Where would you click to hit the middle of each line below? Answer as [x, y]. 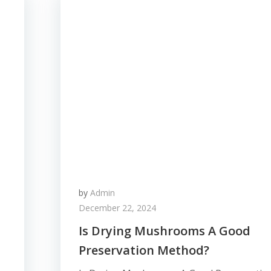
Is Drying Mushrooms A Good [165, 231]
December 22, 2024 [117, 208]
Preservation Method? [144, 250]
